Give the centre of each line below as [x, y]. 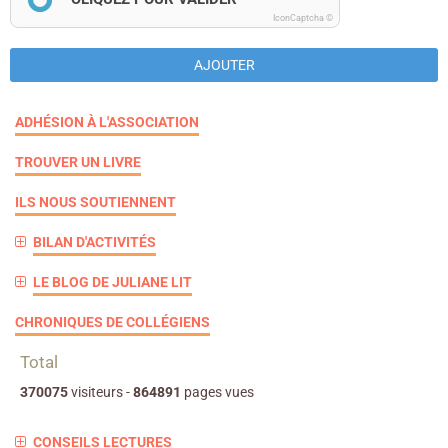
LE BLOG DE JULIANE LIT [112, 282]
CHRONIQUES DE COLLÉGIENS [112, 322]
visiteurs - [100, 392]
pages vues [217, 392]
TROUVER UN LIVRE [78, 162]
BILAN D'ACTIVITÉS [94, 242]
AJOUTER [224, 65]
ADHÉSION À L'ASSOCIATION [107, 122]
